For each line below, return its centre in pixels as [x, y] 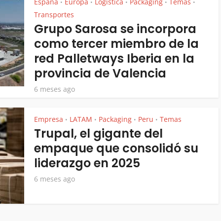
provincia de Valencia [100, 73]
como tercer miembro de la [116, 44]
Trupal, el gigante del [98, 133]
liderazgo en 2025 [87, 163]
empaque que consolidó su [116, 148]
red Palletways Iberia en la [114, 58]
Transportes [54, 15]
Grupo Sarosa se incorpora [115, 29]
